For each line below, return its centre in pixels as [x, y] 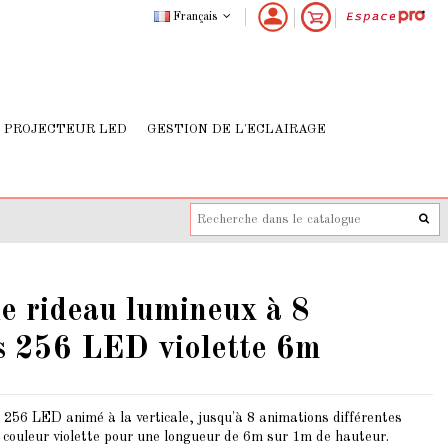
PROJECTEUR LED [65, 129]
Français [194, 16]
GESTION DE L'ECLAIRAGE [236, 129]
